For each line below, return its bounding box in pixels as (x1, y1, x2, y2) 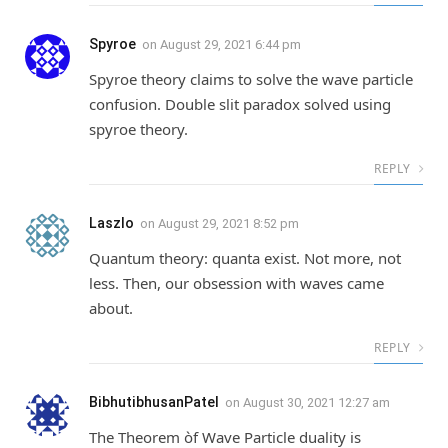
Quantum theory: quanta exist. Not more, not (89, 248, 401, 269)
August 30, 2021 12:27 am (243, 395, 390, 411)
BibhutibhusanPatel (89, 394, 219, 411)
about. (89, 298, 133, 319)
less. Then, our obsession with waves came (89, 273, 384, 294)
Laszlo (89, 215, 134, 232)
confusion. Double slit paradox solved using (89, 94, 391, 115)
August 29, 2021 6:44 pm (160, 37, 301, 53)
